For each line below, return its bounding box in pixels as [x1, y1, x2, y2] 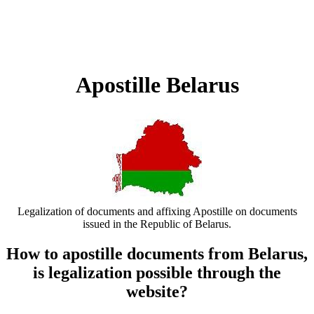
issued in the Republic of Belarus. [83, 218, 231, 231]
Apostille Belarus [75, 71, 239, 97]
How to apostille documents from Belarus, [6, 245, 308, 264]
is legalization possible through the [33, 264, 281, 282]
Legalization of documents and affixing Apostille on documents [17, 205, 297, 218]
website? [126, 282, 188, 301]
